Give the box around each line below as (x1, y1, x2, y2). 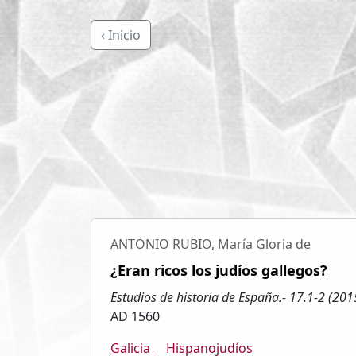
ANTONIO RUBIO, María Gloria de (110, 234, 311, 253)
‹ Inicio (101, 26, 141, 44)
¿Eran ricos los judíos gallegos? (110, 260, 327, 280)
